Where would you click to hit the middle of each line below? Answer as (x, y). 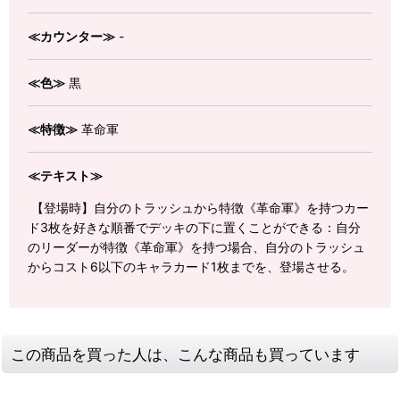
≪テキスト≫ (65, 176)
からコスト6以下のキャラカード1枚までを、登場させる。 (191, 267)
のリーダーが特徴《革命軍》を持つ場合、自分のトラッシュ (196, 247)
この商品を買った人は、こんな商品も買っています (185, 354)
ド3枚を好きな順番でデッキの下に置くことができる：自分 (194, 228)
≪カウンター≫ (71, 37)
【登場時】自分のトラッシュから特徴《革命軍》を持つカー (198, 208)
